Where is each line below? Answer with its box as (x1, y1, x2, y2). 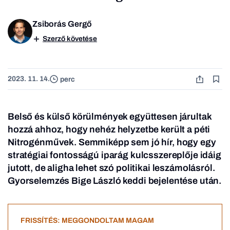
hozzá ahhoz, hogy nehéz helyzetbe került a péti (8, 124, 210, 135)
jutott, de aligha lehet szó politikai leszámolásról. (8, 163, 215, 174)
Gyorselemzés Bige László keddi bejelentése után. (8, 176, 222, 186)
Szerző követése (43, 35, 97, 43)
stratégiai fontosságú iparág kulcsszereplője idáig (8, 150, 221, 161)
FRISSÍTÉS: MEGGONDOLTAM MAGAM (21, 217, 154, 225)
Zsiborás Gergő (32, 20, 92, 29)
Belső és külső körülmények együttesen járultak (8, 111, 212, 122)
